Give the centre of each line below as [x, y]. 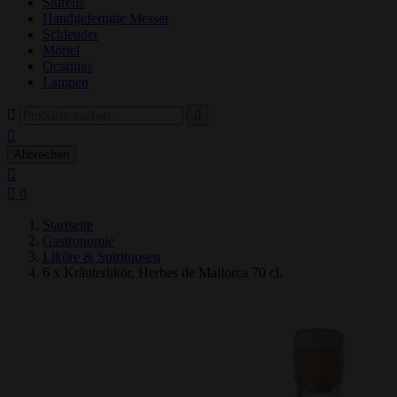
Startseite [68, 225]
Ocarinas [67, 66]
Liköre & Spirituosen [101, 257]
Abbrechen [42, 155]
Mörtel [61, 50]
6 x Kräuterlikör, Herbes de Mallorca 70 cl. [163, 272]
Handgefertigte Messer [106, 18]
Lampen [66, 82]
